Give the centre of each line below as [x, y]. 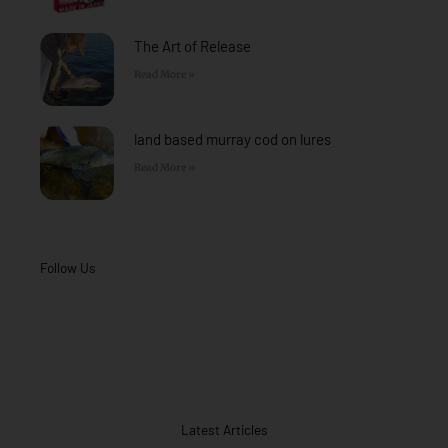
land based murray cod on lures [232, 139]
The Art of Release [192, 45]
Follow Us [68, 267]
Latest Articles [224, 429]
